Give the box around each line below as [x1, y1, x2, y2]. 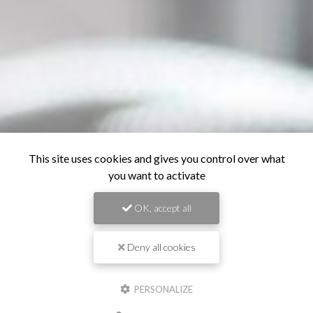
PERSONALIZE [132, 284, 193, 295]
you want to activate [108, 168, 205, 182]
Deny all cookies [124, 241, 196, 253]
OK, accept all [131, 202, 191, 214]
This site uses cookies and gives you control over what [28, 152, 285, 165]
